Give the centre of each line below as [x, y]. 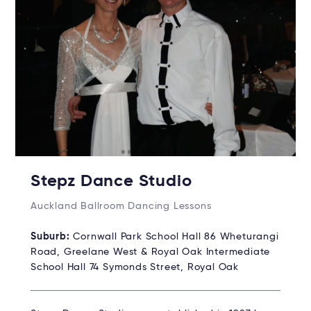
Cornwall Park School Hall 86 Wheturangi [176, 236]
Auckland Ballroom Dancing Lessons [121, 206]
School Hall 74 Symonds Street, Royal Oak [135, 267]
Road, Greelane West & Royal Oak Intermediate [151, 252]
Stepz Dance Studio [111, 181]
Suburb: [52, 236]
